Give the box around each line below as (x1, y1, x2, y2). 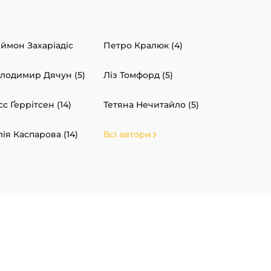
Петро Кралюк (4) (103, 40, 183, 51)
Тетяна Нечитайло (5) (103, 99, 199, 111)
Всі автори (103, 129, 151, 140)
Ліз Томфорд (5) (103, 70, 173, 81)
